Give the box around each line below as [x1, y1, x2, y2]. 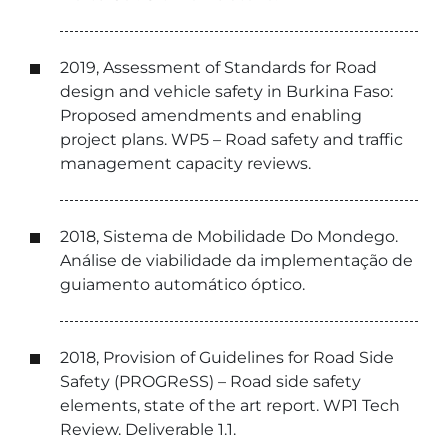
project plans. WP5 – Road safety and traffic [60, 130, 403, 149]
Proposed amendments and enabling [60, 106, 362, 125]
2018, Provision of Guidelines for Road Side [60, 348, 394, 367]
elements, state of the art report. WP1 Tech [60, 396, 400, 415]
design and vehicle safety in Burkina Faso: [60, 82, 393, 101]
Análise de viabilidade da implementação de [60, 251, 413, 270]
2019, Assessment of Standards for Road [60, 58, 377, 77]
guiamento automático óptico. [60, 275, 305, 294]
